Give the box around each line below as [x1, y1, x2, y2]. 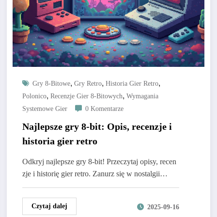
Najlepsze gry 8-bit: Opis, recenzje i [22, 121, 172, 132]
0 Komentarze [85, 105, 124, 113]
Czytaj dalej [31, 202, 67, 210]
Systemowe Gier [22, 105, 67, 113]
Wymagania [126, 93, 158, 100]
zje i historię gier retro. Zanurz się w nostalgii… [22, 170, 168, 178]
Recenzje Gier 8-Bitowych [50, 93, 123, 100]
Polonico [22, 93, 46, 100]
